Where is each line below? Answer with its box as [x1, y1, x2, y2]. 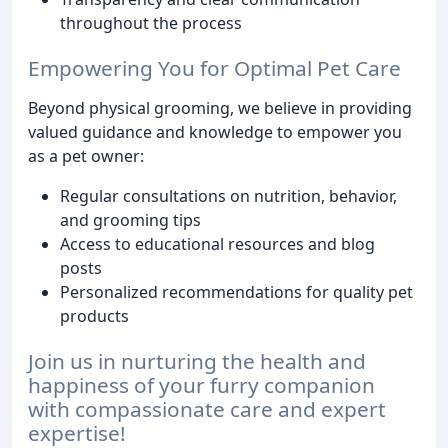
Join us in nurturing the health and [28, 346, 366, 375]
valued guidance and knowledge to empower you [28, 120, 402, 143]
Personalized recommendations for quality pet [60, 280, 413, 303]
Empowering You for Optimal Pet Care [28, 53, 401, 82]
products [60, 304, 129, 327]
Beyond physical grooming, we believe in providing [28, 96, 412, 119]
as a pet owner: [28, 144, 144, 167]
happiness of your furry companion [28, 370, 375, 399]
